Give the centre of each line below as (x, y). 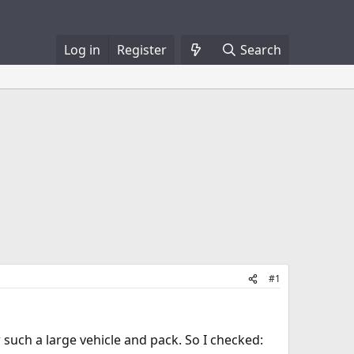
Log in (82, 50)
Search (261, 50)
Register (141, 50)
